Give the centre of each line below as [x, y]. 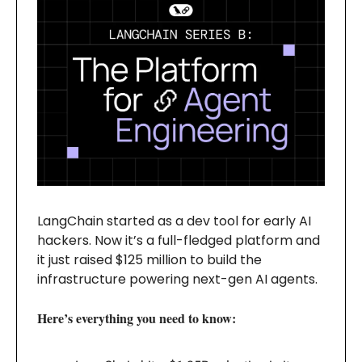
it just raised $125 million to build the [149, 260]
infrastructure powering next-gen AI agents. [177, 280]
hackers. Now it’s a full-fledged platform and [179, 241]
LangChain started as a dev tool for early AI [174, 221]
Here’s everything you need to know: [137, 318]
